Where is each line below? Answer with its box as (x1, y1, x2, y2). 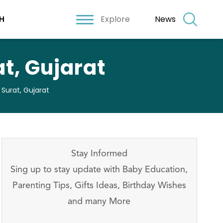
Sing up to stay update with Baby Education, (10, 165, 188, 174)
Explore (101, 13, 130, 25)
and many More (68, 197, 131, 206)
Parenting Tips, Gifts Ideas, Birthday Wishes (12, 181, 186, 190)
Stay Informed (71, 149, 127, 158)
